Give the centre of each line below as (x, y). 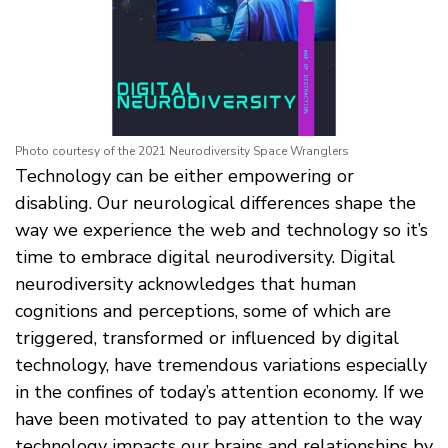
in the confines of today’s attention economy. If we (219, 392)
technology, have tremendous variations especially (221, 365)
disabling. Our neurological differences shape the (215, 203)
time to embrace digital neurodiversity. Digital (205, 257)
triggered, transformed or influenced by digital (207, 338)
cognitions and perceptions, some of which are (203, 311)
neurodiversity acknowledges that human (185, 284)
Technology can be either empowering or (184, 176)
